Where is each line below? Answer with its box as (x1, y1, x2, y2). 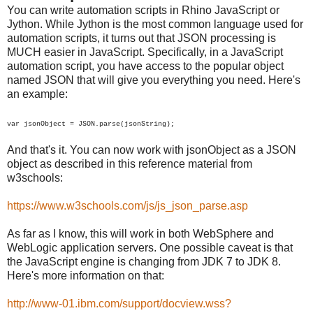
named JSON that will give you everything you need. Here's (7, 73, 300, 86)
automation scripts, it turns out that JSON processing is (7, 31, 276, 44)
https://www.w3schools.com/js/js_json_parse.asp (7, 199, 248, 212)
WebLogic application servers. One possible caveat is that (7, 241, 293, 254)
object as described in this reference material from (7, 157, 252, 170)
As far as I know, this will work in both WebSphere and (7, 227, 274, 240)
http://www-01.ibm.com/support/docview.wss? (7, 297, 231, 310)
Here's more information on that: (7, 269, 164, 282)
